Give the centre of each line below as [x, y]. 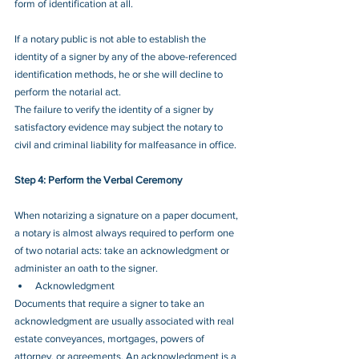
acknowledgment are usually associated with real [125, 321]
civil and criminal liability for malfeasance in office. [125, 144]
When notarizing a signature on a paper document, [127, 215]
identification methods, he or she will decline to [120, 74]
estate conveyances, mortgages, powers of [111, 338]
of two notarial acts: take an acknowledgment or [123, 250]
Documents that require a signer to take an [111, 303]
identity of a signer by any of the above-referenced [127, 56]
